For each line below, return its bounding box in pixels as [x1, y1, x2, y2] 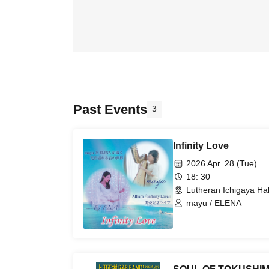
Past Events [73, 102, 147, 117]
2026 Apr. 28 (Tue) [186, 159, 257, 168]
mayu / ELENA [186, 198, 241, 208]
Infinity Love [173, 141, 229, 151]
